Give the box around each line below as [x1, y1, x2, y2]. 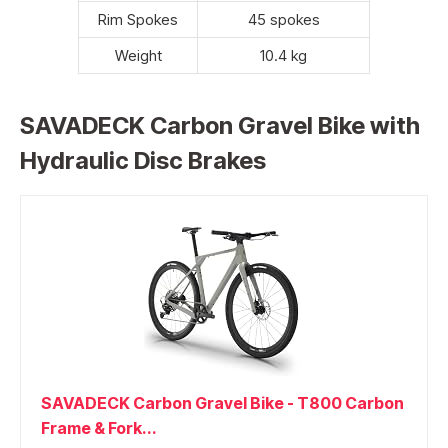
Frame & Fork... [41, 418, 157, 439]
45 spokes [247, 10, 320, 30]
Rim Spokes [98, 10, 178, 30]
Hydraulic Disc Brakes [20, 145, 266, 175]
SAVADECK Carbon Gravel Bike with [20, 110, 420, 140]
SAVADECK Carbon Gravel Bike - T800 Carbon [41, 393, 404, 414]
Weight [114, 46, 162, 66]
